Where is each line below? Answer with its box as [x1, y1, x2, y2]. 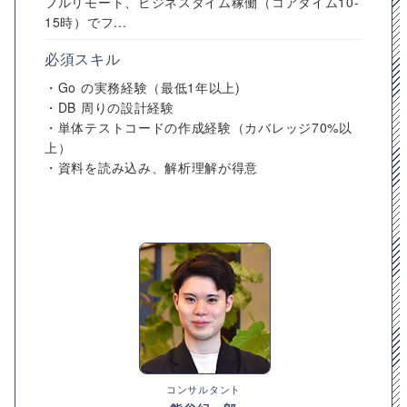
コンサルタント [166, 382, 241, 396]
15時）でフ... [45, 13, 127, 31]
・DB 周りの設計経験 [45, 98, 174, 116]
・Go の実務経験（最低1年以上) [45, 78, 254, 96]
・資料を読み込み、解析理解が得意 [45, 158, 259, 176]
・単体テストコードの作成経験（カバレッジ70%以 [45, 118, 352, 136]
